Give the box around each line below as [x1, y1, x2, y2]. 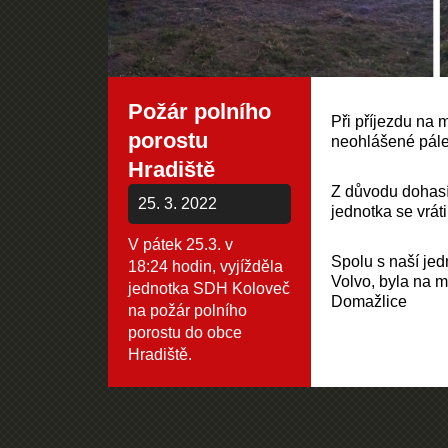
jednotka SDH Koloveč [127, 280, 290, 297]
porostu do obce [127, 324, 242, 341]
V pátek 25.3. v [127, 236, 233, 253]
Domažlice [331, 293, 408, 310]
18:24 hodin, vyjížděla [127, 258, 283, 275]
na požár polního [127, 302, 247, 319]
